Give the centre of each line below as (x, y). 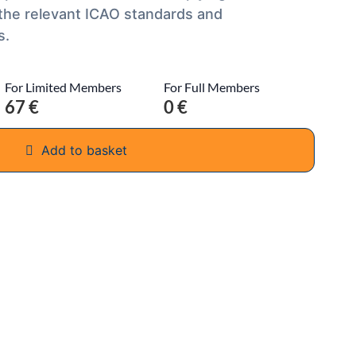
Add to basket (84, 151)
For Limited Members (63, 87)
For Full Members (212, 87)
